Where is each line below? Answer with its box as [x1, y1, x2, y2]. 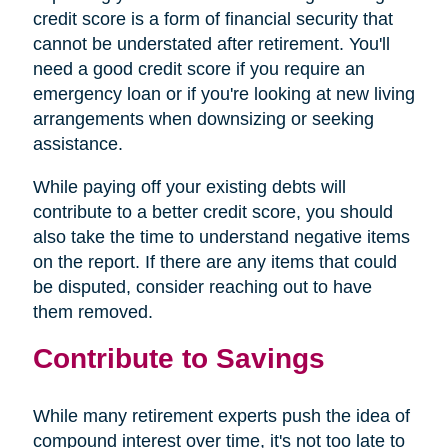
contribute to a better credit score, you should [32, 201, 393, 222]
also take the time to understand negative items [32, 226, 410, 247]
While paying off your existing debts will [32, 176, 346, 197]
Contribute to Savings [32, 341, 325, 374]
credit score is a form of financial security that [32, 8, 393, 29]
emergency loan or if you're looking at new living [32, 83, 415, 104]
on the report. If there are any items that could [32, 251, 397, 272]
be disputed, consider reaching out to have [32, 276, 372, 297]
